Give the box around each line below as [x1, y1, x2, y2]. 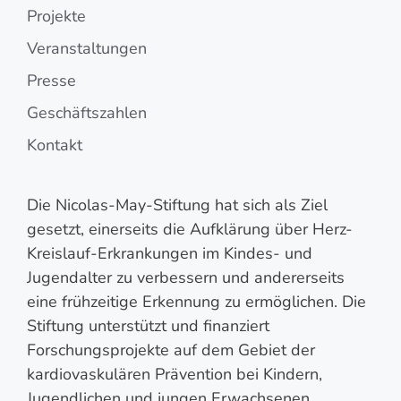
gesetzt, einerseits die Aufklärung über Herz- [27, 218, 353, 240]
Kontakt [27, 133, 82, 156]
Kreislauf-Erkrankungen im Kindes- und [27, 242, 312, 264]
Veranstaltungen [27, 37, 147, 59]
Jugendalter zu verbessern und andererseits [27, 266, 345, 288]
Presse [27, 69, 76, 91]
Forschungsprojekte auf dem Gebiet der [27, 338, 315, 361]
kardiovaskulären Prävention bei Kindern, [27, 363, 322, 385]
